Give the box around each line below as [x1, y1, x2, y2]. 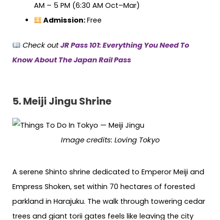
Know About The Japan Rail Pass [12, 55, 131, 65]
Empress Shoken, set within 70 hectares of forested [12, 181, 195, 192]
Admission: [42, 15, 87, 25]
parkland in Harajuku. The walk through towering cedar [12, 196, 205, 206]
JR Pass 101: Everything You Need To [60, 40, 189, 51]
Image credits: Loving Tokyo [60, 135, 160, 145]
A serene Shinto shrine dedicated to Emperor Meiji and [12, 166, 204, 177]
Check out [22, 40, 60, 51]
